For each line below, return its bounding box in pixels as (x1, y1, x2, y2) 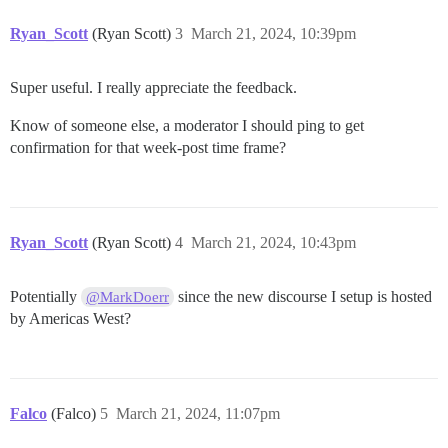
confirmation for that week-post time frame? (10, 139, 286, 157)
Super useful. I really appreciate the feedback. (10, 79, 297, 97)
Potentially (10, 288, 81, 306)
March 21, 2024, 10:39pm (191, 25, 356, 43)
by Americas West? (10, 310, 131, 328)
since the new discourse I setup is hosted (174, 288, 433, 306)
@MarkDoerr (86, 289, 170, 306)
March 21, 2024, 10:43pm (191, 234, 356, 252)
